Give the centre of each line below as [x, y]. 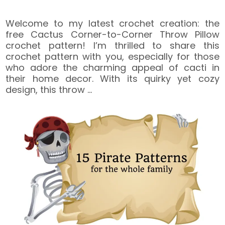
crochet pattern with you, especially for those [113, 56]
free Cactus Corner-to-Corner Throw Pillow [113, 34]
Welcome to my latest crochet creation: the [113, 23]
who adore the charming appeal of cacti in [113, 67]
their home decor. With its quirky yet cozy [113, 78]
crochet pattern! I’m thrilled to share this [113, 45]
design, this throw [47, 89]
